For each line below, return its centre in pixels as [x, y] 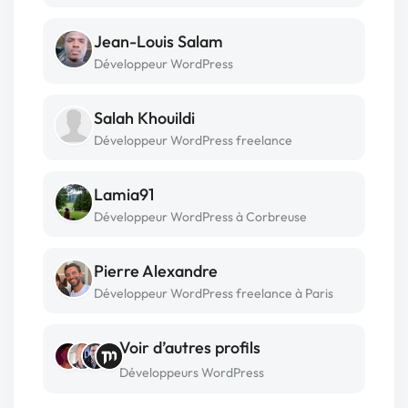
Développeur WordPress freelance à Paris [214, 293]
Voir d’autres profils [190, 347]
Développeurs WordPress [192, 372]
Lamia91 [124, 194]
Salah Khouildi [144, 118]
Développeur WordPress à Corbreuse [200, 217]
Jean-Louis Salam [158, 41]
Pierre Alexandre [156, 271]
